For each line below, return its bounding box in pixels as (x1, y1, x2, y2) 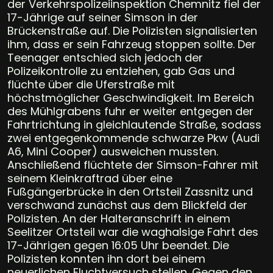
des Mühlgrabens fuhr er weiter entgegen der (7, 103, 253, 119)
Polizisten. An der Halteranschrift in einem (7, 210, 230, 226)
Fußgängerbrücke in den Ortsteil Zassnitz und (7, 183, 253, 199)
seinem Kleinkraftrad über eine (7, 170, 172, 186)
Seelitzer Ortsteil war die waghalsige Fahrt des (7, 224, 258, 239)
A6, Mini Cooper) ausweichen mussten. (7, 143, 218, 159)
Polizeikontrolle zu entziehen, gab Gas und (7, 63, 235, 79)
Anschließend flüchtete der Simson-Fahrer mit (7, 157, 258, 172)
